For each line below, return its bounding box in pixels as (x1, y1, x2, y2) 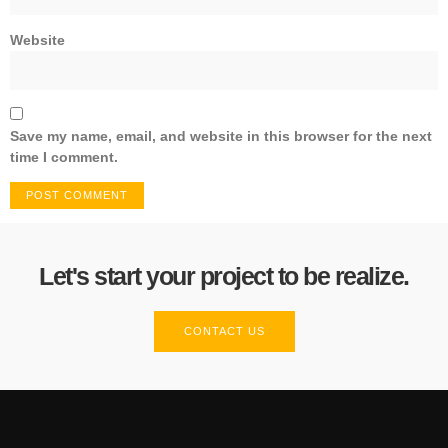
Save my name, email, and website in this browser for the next (10, 127, 432, 144)
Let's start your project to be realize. (39, 262, 409, 291)
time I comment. (10, 148, 118, 165)
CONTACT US (183, 325, 265, 338)
